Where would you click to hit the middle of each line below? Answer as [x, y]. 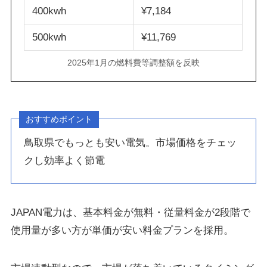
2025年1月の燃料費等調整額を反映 [133, 63]
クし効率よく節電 [65, 161]
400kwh [49, 11]
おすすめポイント [59, 119]
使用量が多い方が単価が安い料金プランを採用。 [122, 230]
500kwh [49, 38]
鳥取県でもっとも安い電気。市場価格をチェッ [131, 143]
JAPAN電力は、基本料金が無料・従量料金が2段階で [130, 212]
